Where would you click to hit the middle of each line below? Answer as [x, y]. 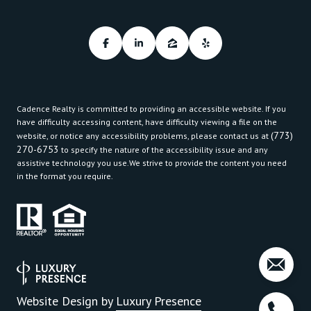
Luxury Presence [159, 301]
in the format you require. [65, 176]
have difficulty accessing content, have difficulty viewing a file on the [147, 121]
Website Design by [66, 301]
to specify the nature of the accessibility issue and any [163, 149]
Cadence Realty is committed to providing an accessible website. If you [151, 108]
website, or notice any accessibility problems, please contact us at [144, 135]
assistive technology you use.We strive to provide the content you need [152, 162]
